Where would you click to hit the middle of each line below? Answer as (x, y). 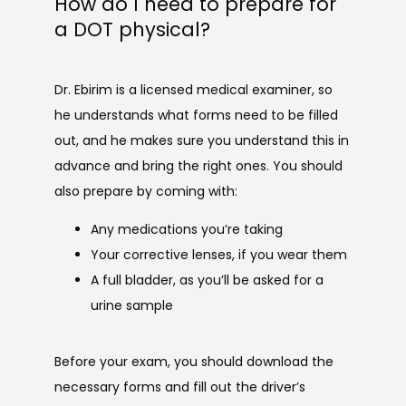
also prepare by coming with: (146, 191)
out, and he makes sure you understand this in (202, 140)
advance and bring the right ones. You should (198, 165)
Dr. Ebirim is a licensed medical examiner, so (193, 89)
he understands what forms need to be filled (196, 115)
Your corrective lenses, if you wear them (219, 254)
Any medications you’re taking (187, 229)
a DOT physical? (132, 30)
